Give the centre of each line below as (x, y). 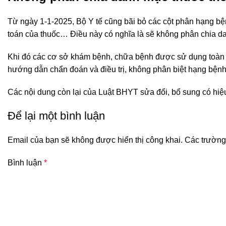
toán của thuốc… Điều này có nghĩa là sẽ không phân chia (113, 34)
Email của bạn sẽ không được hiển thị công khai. (95, 140)
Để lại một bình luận (56, 116)
